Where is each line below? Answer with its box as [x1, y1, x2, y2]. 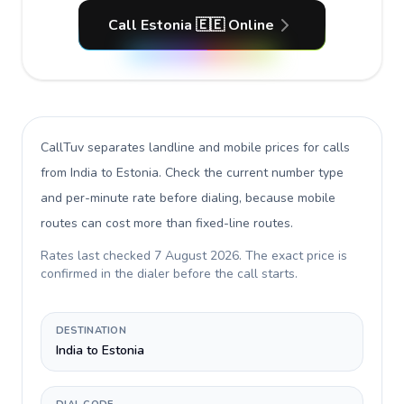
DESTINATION [56, 324, 127, 337]
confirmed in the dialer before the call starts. [41, 265, 298, 282]
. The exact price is [239, 247, 347, 264]
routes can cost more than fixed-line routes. [41, 215, 293, 232]
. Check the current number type [159, 164, 344, 181]
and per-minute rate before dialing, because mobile [41, 189, 335, 207]
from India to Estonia [41, 164, 159, 181]
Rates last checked [41, 247, 154, 264]
